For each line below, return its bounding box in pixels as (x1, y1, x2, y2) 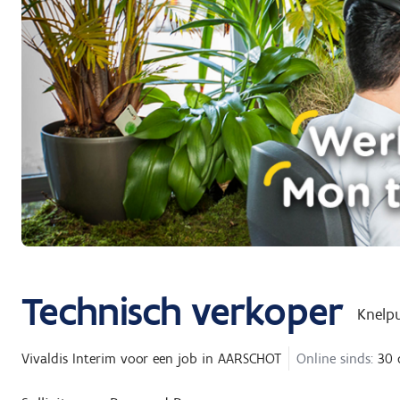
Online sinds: (296, 350, 373, 368)
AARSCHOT (218, 350, 281, 368)
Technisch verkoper (21, 287, 343, 336)
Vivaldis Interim (21, 350, 116, 368)
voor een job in (121, 350, 213, 368)
